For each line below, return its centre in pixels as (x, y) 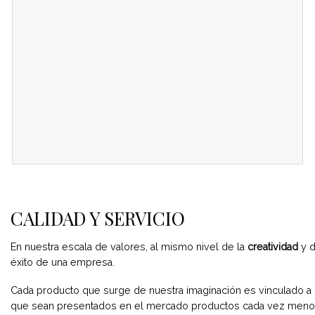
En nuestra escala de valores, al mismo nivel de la (129, 246)
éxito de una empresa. (63, 262)
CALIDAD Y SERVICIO (98, 218)
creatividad (273, 246)
